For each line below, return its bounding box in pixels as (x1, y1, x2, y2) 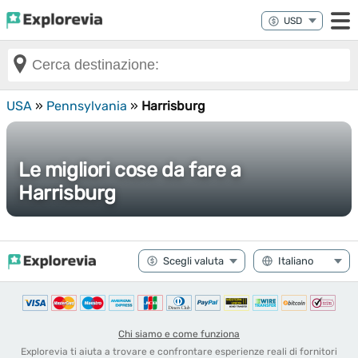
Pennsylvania (46, 98, 127, 113)
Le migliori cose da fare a (18, 158, 241, 181)
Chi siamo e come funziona (118, 328, 240, 340)
